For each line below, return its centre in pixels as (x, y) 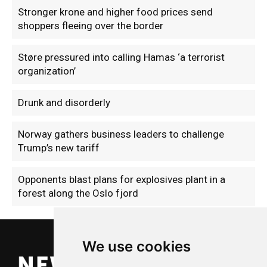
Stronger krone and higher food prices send (115, 12)
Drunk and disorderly (64, 103)
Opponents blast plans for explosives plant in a (122, 180)
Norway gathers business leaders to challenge (121, 134)
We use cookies (136, 246)
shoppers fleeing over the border (91, 26)
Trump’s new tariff (59, 148)
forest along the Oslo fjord (78, 193)
